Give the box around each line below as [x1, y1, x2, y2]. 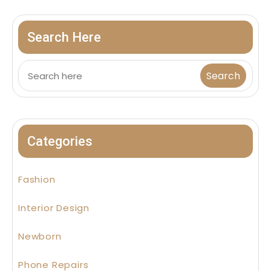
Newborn [18, 230, 62, 243]
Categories [27, 134, 93, 149]
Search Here [27, 30, 101, 45]
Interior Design [18, 201, 90, 215]
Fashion [18, 173, 56, 186]
